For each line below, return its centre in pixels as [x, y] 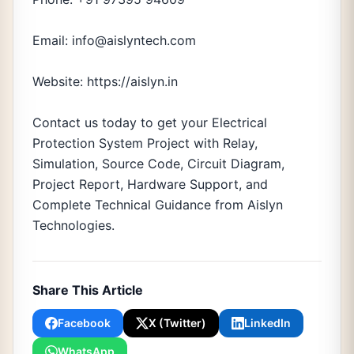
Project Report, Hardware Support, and [150, 184]
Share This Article [88, 290]
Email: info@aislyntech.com [114, 40]
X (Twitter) [177, 323]
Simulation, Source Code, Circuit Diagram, [158, 164]
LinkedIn [267, 323]
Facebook [84, 323]
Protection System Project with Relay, [145, 143]
